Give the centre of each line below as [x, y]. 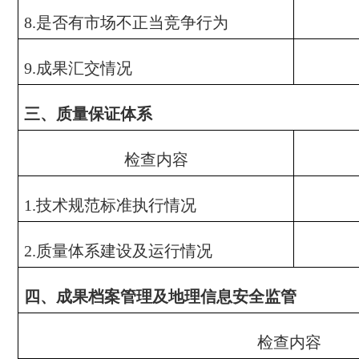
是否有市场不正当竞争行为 [132, 22]
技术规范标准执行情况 [116, 205]
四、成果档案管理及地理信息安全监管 [160, 296]
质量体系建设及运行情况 [124, 251]
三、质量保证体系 [88, 114]
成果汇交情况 [84, 68]
